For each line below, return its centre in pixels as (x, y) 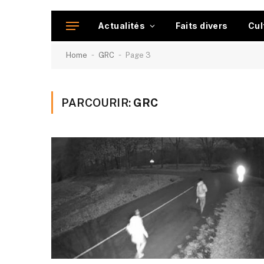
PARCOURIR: (98, 103)
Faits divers (202, 26)
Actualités (122, 26)
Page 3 (138, 55)
